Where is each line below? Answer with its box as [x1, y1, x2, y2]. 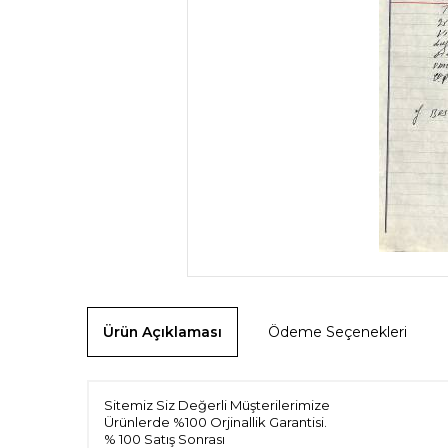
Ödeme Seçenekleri [268, 322, 407, 341]
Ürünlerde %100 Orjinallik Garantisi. [104, 413, 327, 430]
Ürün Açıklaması [103, 322, 222, 341]
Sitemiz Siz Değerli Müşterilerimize [104, 396, 333, 413]
